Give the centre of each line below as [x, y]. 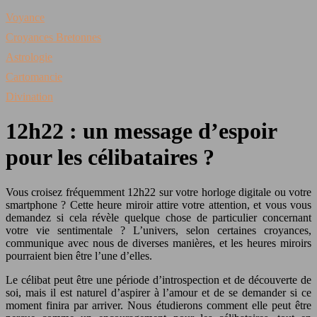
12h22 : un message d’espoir [141, 131]
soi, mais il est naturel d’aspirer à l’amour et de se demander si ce [158, 292]
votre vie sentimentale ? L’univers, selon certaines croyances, [158, 230]
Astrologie [29, 57]
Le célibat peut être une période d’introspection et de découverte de [158, 279]
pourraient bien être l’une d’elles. [79, 255]
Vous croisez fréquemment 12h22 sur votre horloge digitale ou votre [158, 192]
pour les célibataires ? [110, 157]
